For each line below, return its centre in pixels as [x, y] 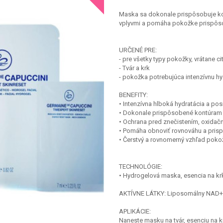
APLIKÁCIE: [135, 211]
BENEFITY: [133, 95]
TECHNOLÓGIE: [141, 167]
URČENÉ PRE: [138, 50]
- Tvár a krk [134, 68]
